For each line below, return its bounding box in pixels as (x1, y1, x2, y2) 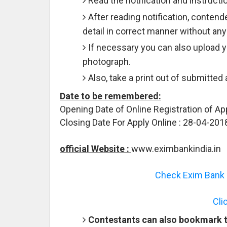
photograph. (83, 56, 131, 67)
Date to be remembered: (60, 90, 161, 101)
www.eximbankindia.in (131, 143, 221, 154)
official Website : (60, 143, 131, 154)
